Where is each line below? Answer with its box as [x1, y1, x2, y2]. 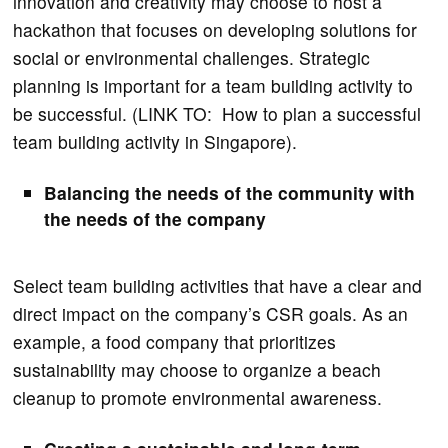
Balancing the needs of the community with [44, 179, 416, 205]
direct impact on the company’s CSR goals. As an [13, 300, 409, 326]
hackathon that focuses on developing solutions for [13, 16, 418, 42]
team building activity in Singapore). [13, 128, 298, 154]
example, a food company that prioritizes [13, 328, 337, 354]
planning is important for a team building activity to [13, 72, 414, 98]
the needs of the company [44, 205, 267, 231]
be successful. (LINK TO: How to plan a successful [13, 100, 422, 126]
